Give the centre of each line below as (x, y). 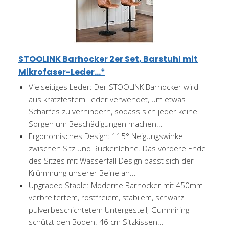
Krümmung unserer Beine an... (82, 173)
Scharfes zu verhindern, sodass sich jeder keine (113, 111)
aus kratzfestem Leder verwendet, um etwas (107, 99)
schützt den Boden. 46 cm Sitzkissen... (96, 222)
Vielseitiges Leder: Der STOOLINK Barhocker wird (113, 87)
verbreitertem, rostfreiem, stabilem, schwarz (106, 197)
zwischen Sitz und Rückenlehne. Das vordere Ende (117, 148)
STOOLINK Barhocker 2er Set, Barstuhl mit (108, 59)
